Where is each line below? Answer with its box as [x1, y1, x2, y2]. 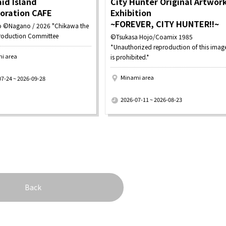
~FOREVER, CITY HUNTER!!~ [110, 18, 219, 30]
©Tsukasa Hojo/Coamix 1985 [110, 32, 193, 41]
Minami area [120, 73, 154, 82]
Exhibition [110, 7, 152, 19]
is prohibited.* [110, 52, 150, 62]
